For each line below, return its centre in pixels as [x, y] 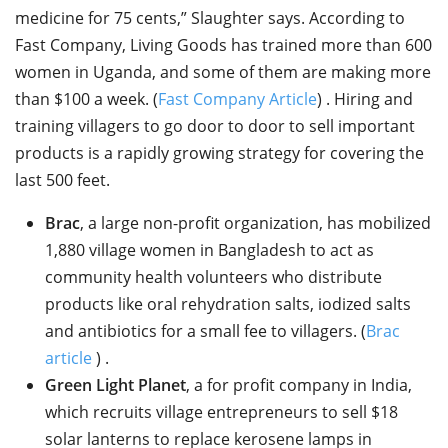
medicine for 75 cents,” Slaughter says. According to [210, 18]
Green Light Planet [115, 385]
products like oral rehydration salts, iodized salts [228, 304]
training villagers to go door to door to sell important [215, 126]
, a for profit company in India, [299, 385]
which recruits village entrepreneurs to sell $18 [221, 412]
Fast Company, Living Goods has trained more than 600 [223, 45]
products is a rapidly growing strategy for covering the [219, 153]
